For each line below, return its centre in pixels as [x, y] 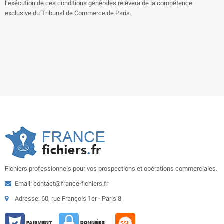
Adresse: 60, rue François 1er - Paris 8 [68, 199]
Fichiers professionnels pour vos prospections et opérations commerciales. [111, 169]
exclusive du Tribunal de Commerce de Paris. [68, 13]
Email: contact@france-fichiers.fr [62, 184]
